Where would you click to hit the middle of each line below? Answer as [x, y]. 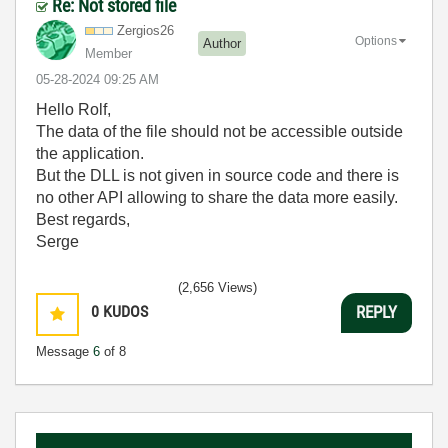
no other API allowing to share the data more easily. [217, 197]
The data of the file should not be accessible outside [219, 131]
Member [108, 53]
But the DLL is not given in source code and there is [217, 175]
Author [222, 44]
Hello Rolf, [73, 109]
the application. [90, 153]
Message [64, 351]
